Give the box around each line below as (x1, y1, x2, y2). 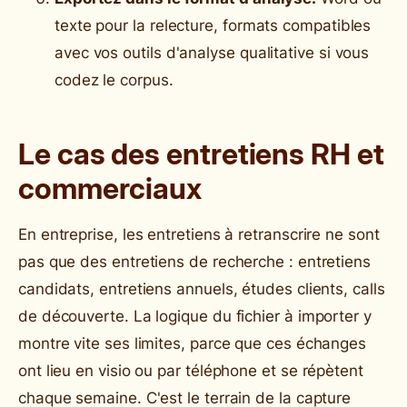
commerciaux (18, 170, 203, 206)
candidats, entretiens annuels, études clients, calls (18, 279, 385, 298)
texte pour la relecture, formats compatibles (55, 15, 372, 35)
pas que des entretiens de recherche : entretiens (18, 252, 371, 271)
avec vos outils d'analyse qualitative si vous (55, 43, 370, 62)
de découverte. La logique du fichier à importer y (18, 306, 372, 325)
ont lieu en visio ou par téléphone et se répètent (18, 361, 363, 380)
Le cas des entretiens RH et (18, 135, 384, 172)
